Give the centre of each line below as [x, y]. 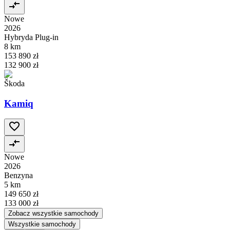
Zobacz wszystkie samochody [53, 214]
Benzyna [18, 176]
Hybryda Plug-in [31, 37]
